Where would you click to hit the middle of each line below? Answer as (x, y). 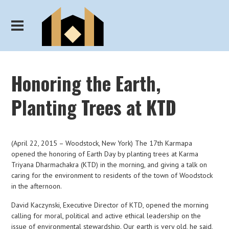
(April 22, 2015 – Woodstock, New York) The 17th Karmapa (102, 143)
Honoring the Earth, (86, 83)
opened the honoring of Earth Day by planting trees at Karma (105, 154)
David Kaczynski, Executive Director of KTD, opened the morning (110, 205)
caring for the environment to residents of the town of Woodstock (112, 176)
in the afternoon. (37, 186)
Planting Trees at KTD (94, 107)
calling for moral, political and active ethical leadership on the (106, 216)
